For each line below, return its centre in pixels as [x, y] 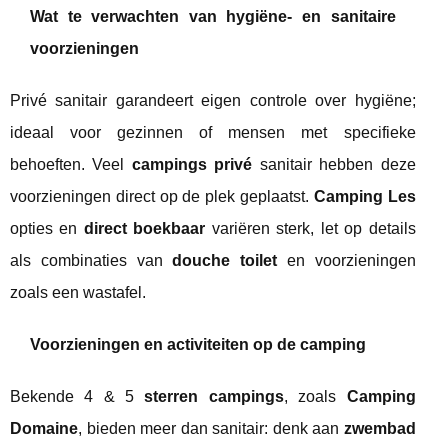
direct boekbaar [144, 229]
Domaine [44, 429]
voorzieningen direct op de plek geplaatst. [162, 197]
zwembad [379, 429]
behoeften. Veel [71, 165]
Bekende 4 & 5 [77, 397]
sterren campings [214, 397]
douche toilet [225, 261]
